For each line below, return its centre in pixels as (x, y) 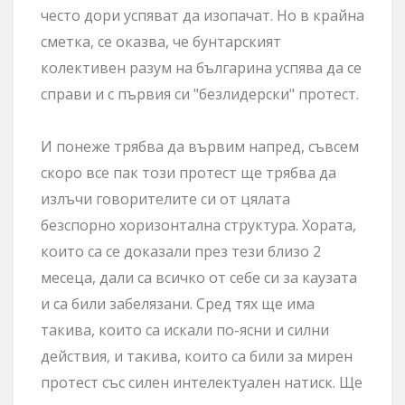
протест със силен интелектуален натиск (187, 382)
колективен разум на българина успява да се (201, 67)
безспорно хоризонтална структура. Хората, (198, 225)
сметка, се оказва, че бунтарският (161, 41)
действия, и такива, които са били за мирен (197, 356)
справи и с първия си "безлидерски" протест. (202, 94)
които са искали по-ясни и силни (214, 330)
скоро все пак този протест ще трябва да (188, 172)
